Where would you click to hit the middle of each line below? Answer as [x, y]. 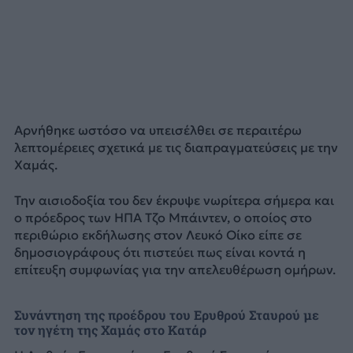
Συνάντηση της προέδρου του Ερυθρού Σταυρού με [166, 314]
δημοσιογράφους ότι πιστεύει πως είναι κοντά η [160, 252]
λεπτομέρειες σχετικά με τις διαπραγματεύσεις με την [176, 148]
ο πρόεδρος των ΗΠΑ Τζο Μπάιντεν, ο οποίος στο [163, 217]
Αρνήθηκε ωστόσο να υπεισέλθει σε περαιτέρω [158, 130]
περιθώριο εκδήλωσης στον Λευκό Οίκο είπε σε [158, 234]
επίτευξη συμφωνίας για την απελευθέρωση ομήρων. [175, 269]
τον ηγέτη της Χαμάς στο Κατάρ [110, 329]
